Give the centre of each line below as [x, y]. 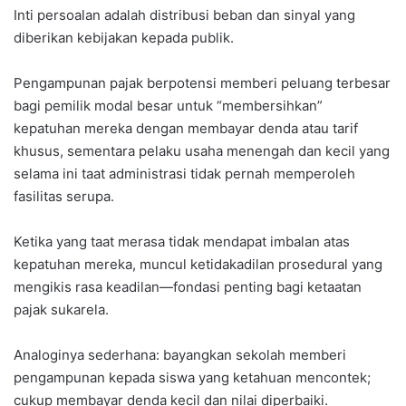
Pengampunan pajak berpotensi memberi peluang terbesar [202, 83]
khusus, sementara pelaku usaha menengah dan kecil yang [202, 151]
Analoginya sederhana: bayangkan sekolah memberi [180, 355]
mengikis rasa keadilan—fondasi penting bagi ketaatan [188, 287]
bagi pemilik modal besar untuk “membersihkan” [168, 106]
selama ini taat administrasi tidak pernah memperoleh [184, 174]
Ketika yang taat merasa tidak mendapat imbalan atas [182, 242]
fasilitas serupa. [64, 197]
